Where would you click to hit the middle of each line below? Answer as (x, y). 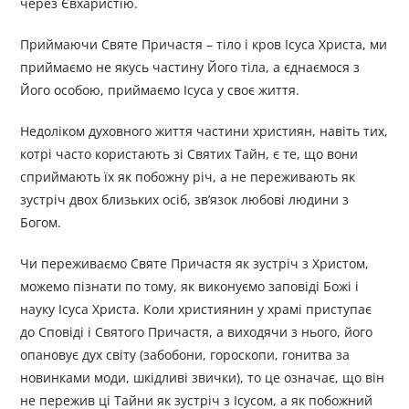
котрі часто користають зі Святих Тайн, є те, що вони (189, 154)
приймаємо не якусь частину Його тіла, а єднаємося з (190, 68)
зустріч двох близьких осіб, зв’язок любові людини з (185, 200)
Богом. (41, 223)
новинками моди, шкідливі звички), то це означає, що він (203, 378)
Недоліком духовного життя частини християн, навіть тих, (204, 131)
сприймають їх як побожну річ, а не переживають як (188, 177)
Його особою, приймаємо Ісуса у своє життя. (160, 90)
